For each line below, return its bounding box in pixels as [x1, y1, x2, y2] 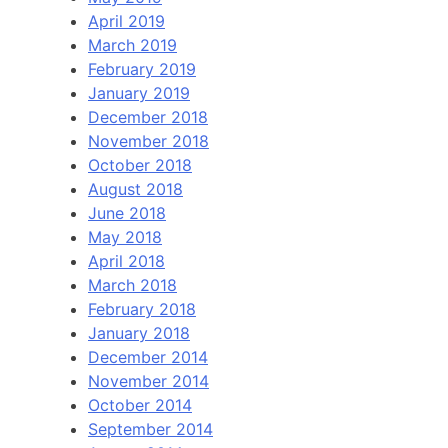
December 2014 [88, 346, 208, 367]
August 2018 [88, 178, 183, 199]
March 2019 [88, 34, 177, 55]
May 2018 [88, 226, 162, 247]
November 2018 [88, 130, 209, 151]
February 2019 [88, 58, 196, 79]
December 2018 [88, 106, 208, 127]
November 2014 [88, 370, 209, 391]
